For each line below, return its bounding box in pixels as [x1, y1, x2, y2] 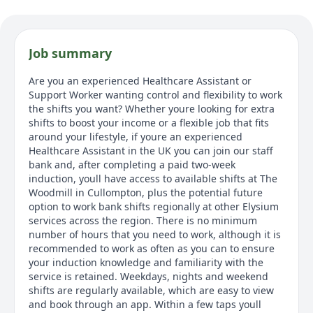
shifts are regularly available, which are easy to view [29, 283, 274, 297]
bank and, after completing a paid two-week [29, 157, 235, 171]
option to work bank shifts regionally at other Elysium [29, 199, 279, 213]
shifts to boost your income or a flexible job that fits [29, 115, 269, 129]
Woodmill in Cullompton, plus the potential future [29, 185, 263, 199]
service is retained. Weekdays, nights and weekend [29, 269, 268, 283]
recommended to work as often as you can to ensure [29, 241, 275, 255]
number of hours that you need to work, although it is [29, 227, 281, 241]
